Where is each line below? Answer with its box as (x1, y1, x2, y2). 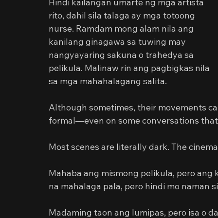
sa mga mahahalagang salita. (49, 75, 167, 87)
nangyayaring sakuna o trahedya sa (49, 49, 196, 60)
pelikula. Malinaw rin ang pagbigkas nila (49, 62, 212, 73)
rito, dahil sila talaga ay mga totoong (49, 10, 197, 21)
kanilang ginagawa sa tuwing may (49, 36, 188, 47)
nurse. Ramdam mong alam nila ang (49, 23, 196, 34)
